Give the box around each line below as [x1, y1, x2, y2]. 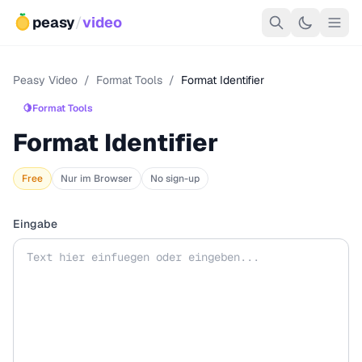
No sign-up [150, 172, 200, 185]
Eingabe [13, 217, 57, 231]
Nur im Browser [61, 172, 133, 185]
